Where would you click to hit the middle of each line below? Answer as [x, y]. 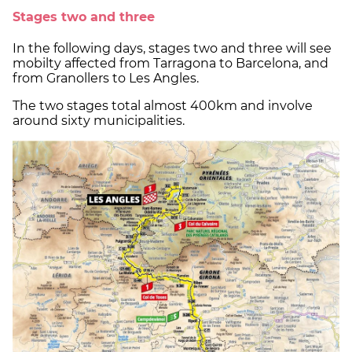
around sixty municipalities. [99, 121]
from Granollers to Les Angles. [106, 79]
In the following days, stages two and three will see [172, 49]
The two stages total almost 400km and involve [163, 106]
